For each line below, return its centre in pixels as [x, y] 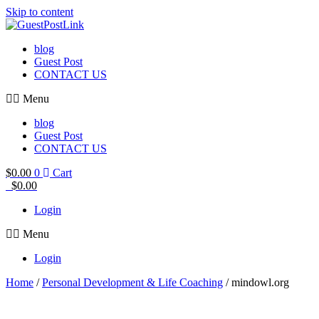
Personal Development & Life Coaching [132, 282]
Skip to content [40, 12]
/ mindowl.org [256, 282]
